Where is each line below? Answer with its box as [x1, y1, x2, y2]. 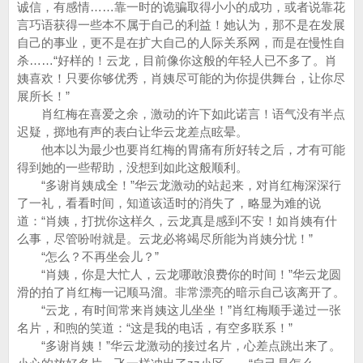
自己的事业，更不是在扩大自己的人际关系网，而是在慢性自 [17, 36, 345, 49]
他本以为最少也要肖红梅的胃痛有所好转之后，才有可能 [17, 143, 345, 156]
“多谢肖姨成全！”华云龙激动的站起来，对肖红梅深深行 [17, 178, 341, 192]
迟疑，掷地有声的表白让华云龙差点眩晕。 [17, 125, 248, 139]
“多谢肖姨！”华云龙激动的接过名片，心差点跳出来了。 [17, 339, 341, 352]
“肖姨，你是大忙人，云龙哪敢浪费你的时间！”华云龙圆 [17, 267, 341, 281]
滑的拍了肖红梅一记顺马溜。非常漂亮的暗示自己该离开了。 [17, 285, 345, 299]
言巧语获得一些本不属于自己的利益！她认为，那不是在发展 [17, 18, 345, 32]
